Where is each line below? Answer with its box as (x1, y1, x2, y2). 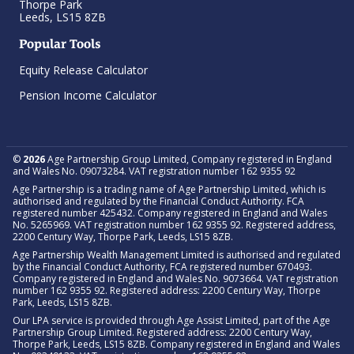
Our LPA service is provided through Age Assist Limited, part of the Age (13, 314, 330, 328)
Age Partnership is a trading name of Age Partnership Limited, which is (13, 183, 326, 197)
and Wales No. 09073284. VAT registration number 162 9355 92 (13, 164, 296, 179)
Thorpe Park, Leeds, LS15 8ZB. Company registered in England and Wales (13, 337, 340, 352)
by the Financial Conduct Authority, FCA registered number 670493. (13, 260, 312, 274)
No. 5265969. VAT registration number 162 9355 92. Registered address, (13, 218, 336, 232)
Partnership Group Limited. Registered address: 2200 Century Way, (13, 326, 312, 340)
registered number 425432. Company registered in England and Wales (13, 206, 327, 220)
